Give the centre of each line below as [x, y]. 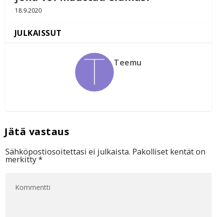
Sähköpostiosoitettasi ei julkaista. [68, 152]
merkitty [22, 160]
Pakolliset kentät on [169, 152]
